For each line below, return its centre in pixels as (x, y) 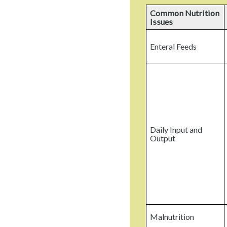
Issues (162, 21)
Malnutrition (172, 216)
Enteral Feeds (174, 46)
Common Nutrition (185, 13)
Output (163, 138)
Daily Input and (176, 129)
